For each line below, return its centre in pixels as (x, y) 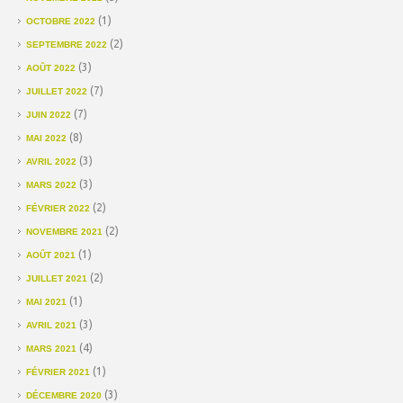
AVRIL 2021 (51, 325)
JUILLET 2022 (57, 91)
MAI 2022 (46, 138)
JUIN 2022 (49, 114)
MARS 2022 (51, 184)
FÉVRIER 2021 (58, 372)
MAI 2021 (46, 301)
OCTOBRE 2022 (61, 21)
